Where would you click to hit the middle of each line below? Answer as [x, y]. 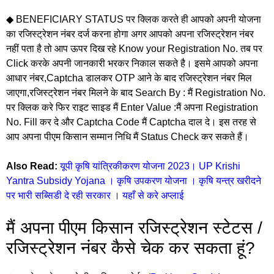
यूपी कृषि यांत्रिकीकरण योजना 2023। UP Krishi [150, 166]
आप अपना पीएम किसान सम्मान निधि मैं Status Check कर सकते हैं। [128, 136]
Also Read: [32, 166]
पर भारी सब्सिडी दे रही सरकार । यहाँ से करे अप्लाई [95, 195]
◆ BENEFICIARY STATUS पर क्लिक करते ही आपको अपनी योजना [134, 19]
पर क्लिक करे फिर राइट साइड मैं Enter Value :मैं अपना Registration [132, 107]
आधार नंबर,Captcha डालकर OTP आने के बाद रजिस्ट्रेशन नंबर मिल [129, 78]
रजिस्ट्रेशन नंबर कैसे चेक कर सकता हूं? [131, 248]
